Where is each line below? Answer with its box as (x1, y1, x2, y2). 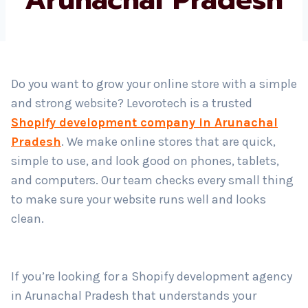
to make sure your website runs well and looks (5, 224, 261, 240)
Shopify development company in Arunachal (5, 147, 273, 163)
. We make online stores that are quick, (56, 166, 271, 182)
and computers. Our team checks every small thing (5, 205, 289, 221)
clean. (5, 243, 39, 259)
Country (19, 32, 60, 45)
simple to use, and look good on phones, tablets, (5, 186, 274, 201)
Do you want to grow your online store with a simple (5, 109, 292, 124)
